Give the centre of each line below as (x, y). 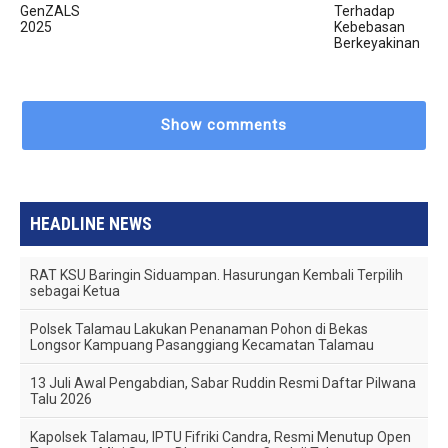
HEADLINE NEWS (91, 223)
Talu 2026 (61, 398)
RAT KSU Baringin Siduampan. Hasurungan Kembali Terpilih (217, 274)
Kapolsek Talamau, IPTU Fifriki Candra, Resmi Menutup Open (221, 436)
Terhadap (365, 10)
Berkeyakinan (377, 42)
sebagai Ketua (75, 290)
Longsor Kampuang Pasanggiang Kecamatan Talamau (202, 344)
